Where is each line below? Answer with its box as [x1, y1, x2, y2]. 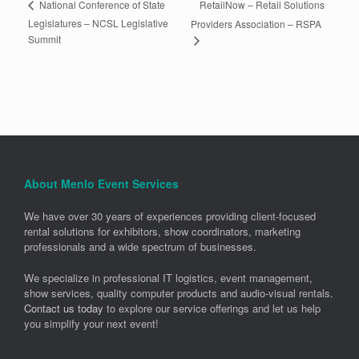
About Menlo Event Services [24, 175, 179, 192]
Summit [28, 32, 61, 46]
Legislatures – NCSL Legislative [28, 16, 168, 30]
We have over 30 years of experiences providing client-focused [24, 208, 316, 224]
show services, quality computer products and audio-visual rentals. [24, 284, 333, 301]
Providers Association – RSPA [191, 16, 322, 30]
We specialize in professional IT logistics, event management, [24, 269, 313, 285]
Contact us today [24, 300, 103, 316]
